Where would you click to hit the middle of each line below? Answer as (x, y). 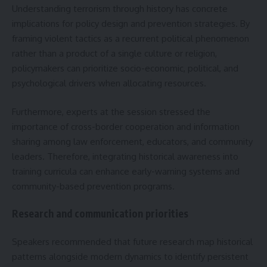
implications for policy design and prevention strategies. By (131, 24)
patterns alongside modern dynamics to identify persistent (130, 256)
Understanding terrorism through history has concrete (120, 9)
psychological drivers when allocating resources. (109, 83)
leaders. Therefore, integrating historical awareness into (125, 156)
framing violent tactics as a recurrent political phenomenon (131, 39)
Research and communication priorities (100, 214)
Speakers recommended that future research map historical (132, 241)
